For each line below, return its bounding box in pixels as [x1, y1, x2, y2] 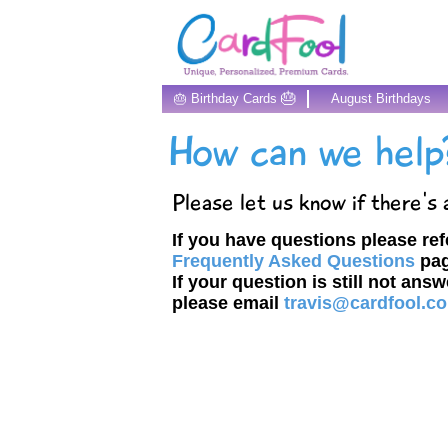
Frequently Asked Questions [172, 251, 415, 271]
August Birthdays [330, 91, 431, 106]
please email [172, 293, 284, 313]
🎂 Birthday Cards [173, 91, 281, 106]
